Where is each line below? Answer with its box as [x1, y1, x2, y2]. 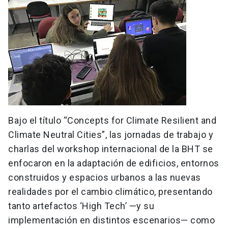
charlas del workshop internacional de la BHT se [8, 144, 213, 155]
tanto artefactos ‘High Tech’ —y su [8, 201, 154, 212]
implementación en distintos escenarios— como [8, 215, 215, 226]
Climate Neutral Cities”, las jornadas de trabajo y [8, 129, 213, 140]
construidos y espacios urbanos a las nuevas [8, 172, 201, 183]
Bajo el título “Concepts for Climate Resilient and [8, 115, 216, 126]
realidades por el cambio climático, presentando [8, 186, 213, 197]
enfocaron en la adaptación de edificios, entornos [8, 158, 219, 169]
